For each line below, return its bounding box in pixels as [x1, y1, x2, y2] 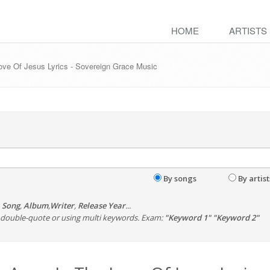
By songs [163, 173, 196, 184]
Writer [50, 200, 74, 211]
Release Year [78, 200, 125, 211]
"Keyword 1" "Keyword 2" [165, 212, 259, 223]
